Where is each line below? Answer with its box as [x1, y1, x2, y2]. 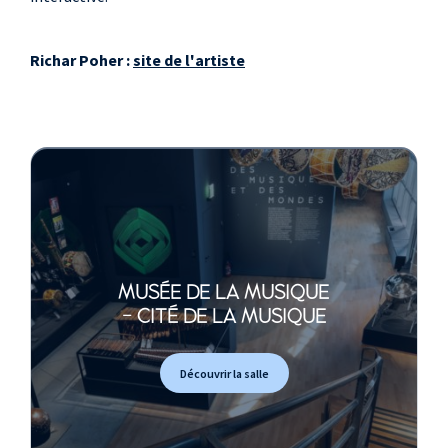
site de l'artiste [133, 50, 245, 71]
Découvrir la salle [179, 365, 269, 381]
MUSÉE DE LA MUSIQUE [118, 283, 330, 304]
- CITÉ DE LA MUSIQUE [121, 307, 326, 328]
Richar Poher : [30, 50, 133, 71]
